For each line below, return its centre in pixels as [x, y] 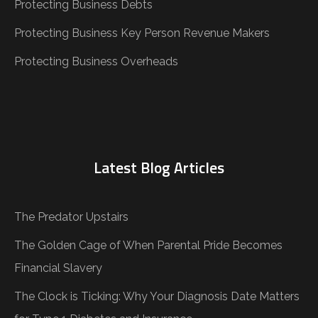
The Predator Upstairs [71, 216]
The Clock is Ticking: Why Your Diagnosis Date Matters [157, 296]
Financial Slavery [58, 268]
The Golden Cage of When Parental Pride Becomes [148, 245]
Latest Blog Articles [159, 167]
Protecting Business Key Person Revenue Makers [142, 33]
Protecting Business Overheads [96, 61]
